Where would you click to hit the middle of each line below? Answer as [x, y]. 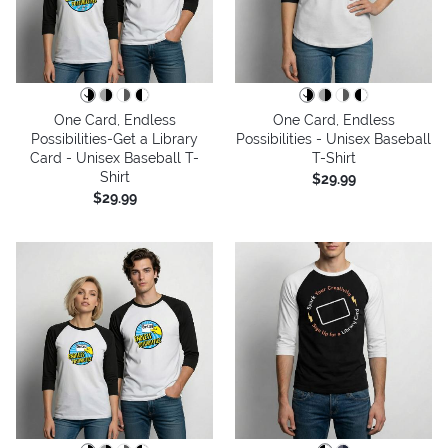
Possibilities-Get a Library [114, 138]
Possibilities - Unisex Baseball [333, 138]
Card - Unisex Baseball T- [114, 157]
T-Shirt [333, 157]
